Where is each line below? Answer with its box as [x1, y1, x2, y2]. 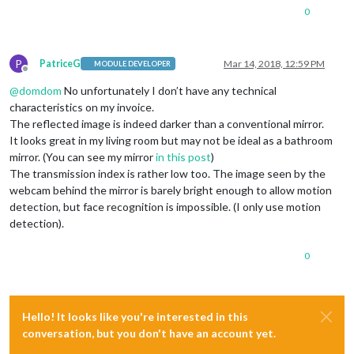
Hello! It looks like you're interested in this [22, 309, 248, 323]
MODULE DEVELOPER [94, 59, 171, 69]
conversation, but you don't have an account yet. [22, 326, 276, 340]
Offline [24, 68, 55, 81]
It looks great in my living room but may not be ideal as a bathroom [9, 133, 333, 147]
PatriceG [40, 57, 81, 70]
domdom [19, 83, 62, 97]
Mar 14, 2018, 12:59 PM [224, 57, 325, 70]
